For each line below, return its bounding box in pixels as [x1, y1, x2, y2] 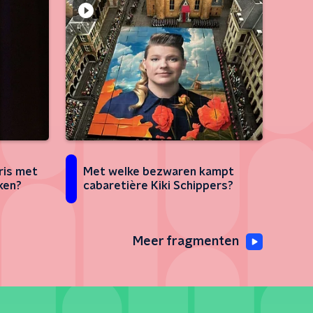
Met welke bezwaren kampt [83, 166, 234, 178]
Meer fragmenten [133, 235, 239, 249]
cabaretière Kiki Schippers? [83, 180, 233, 192]
